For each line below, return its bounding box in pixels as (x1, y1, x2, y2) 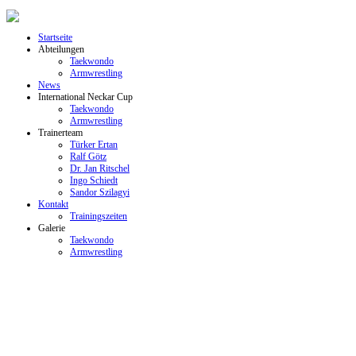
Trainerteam (38, 127, 83, 138)
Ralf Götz (70, 151, 106, 162)
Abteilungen (38, 44, 84, 55)
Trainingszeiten (70, 211, 127, 222)
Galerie (38, 222, 65, 234)
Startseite (38, 32, 72, 43)
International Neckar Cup (38, 91, 133, 103)
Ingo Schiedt (70, 175, 118, 186)
